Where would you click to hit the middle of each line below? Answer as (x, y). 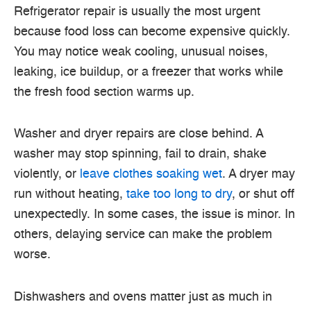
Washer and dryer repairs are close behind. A (138, 134)
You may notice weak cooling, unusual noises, (141, 52)
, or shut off (263, 195)
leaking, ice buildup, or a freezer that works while (149, 72)
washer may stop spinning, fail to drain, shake (140, 154)
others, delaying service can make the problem (143, 235)
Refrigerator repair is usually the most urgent (137, 11)
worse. (32, 255)
